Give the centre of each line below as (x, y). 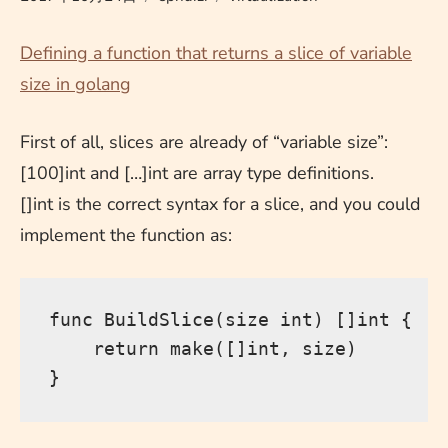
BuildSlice (158, 320)
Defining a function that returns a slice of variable (216, 52)
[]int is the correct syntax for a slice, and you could (220, 203)
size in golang (75, 83)
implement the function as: (126, 234)
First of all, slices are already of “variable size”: (204, 141)
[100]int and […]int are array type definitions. (197, 172)
